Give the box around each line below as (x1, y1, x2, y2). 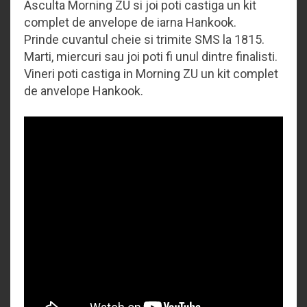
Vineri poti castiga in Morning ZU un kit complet (24, 66, 278, 81)
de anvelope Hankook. (24, 83, 143, 98)
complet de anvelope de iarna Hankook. (24, 14, 236, 29)
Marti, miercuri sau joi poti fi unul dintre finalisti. (24, 49, 278, 64)
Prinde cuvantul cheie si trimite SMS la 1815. (24, 32, 265, 47)
